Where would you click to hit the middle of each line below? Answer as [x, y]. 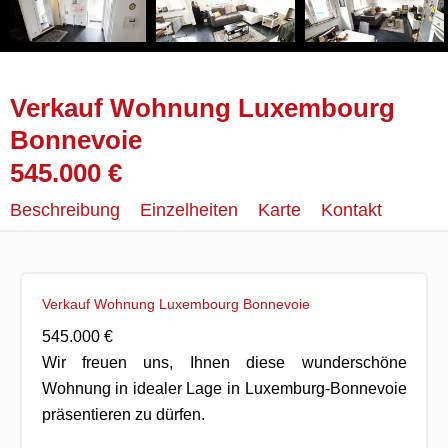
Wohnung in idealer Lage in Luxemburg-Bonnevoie [224, 388]
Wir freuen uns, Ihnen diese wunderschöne [224, 362]
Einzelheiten [189, 210]
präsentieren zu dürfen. [123, 414]
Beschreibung [65, 210]
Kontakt [351, 210]
